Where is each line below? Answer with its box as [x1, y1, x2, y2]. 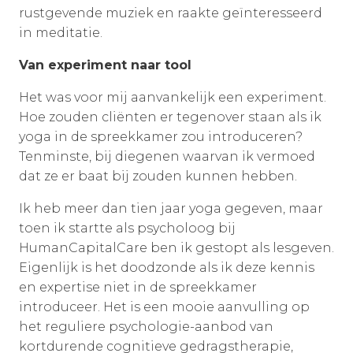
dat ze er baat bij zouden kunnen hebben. [19, 168, 297, 184]
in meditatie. [19, 24, 102, 40]
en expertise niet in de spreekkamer [19, 279, 257, 295]
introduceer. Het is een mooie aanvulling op [19, 299, 310, 314]
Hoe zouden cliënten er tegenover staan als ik [19, 109, 321, 124]
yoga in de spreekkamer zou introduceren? [19, 128, 303, 144]
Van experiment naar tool [19, 57, 191, 72]
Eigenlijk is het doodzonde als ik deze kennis [19, 259, 314, 275]
